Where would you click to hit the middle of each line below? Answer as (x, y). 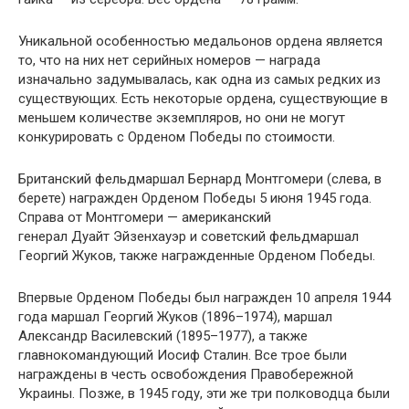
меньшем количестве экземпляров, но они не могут (182, 118)
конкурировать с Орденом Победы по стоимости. (177, 137)
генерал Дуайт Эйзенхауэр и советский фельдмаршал (189, 236)
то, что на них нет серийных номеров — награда (169, 60)
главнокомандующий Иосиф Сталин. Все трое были (183, 355)
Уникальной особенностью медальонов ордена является (200, 41)
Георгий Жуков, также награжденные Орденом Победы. (197, 256)
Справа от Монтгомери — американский (145, 217)
